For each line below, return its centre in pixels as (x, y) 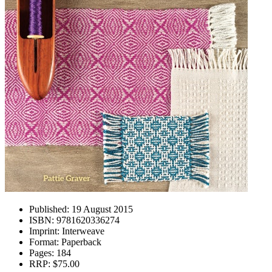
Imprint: (44, 231)
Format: (44, 242)
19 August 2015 (101, 209)
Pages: (42, 253)
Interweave (82, 231)
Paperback (80, 242)
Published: (49, 209)
